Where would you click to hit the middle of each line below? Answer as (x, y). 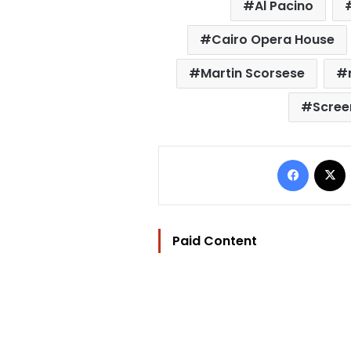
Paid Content (215, 241)
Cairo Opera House (273, 39)
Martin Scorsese (253, 73)
